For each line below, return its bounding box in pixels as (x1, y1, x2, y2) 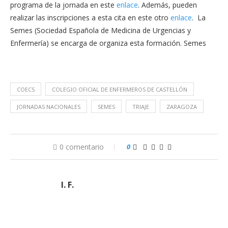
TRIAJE (132, 103, 149, 110)
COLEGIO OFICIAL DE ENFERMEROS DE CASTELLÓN (52, 85, 187, 93)
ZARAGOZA (166, 103, 197, 110)
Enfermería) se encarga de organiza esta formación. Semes (10, 38, 206, 48)
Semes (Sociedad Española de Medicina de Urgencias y (10, 25, 191, 35)
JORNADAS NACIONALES (17, 103, 80, 110)
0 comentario (59, 142, 104, 152)
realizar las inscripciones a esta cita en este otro (10, 13, 170, 22)
